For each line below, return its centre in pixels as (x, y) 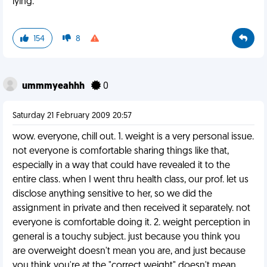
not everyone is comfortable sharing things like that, (121, 151)
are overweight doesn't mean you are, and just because (129, 252)
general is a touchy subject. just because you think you (126, 237)
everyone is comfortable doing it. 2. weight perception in (131, 223)
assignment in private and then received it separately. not (131, 209)
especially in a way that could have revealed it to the (121, 166)
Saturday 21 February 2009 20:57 (72, 116)
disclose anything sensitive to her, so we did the (112, 194)
